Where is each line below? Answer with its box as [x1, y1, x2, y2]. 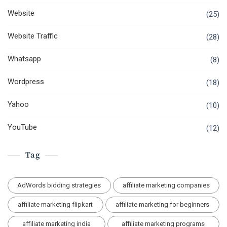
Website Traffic [8, 31, 58, 41]
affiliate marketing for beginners [115, 201, 209, 209]
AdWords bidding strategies [17, 181, 101, 190]
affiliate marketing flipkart [18, 201, 93, 209]
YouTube [8, 123, 37, 132]
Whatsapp [8, 54, 41, 64]
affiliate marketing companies [122, 181, 210, 190]
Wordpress [8, 77, 44, 87]
